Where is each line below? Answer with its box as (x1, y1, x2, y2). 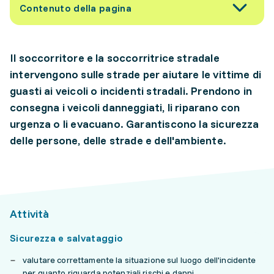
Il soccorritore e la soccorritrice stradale (10, 51, 220, 65)
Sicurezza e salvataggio (10, 232, 124, 244)
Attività (10, 207, 50, 221)
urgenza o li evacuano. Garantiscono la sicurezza (10, 117, 259, 131)
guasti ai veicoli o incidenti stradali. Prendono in (10, 84, 253, 98)
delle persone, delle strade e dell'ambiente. (10, 133, 226, 147)
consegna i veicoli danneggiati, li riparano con (10, 100, 240, 114)
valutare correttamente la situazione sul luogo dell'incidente (23, 254, 256, 265)
